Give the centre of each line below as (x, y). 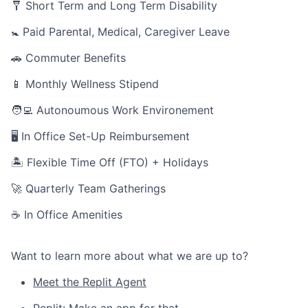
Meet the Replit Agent (90, 282)
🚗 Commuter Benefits (68, 58)
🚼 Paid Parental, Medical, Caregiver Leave (120, 32)
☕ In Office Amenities (67, 215)
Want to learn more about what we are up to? (130, 256)
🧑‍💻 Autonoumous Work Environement (112, 110)
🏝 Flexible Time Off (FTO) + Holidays (110, 163)
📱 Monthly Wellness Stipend (85, 84)
